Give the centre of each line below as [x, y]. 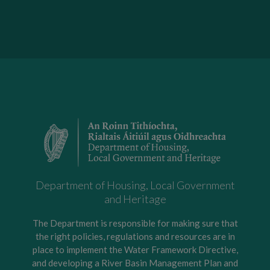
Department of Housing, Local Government [135, 185]
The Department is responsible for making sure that [135, 223]
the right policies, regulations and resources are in [135, 237]
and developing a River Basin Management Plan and [135, 263]
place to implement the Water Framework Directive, [135, 250]
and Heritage [135, 199]
